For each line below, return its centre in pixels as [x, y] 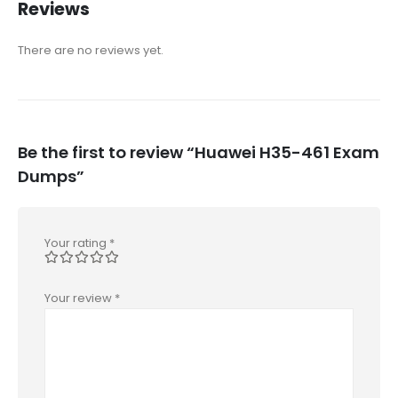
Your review [80, 298]
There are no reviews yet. [91, 51]
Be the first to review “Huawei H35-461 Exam [199, 152]
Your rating [77, 243]
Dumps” [51, 176]
